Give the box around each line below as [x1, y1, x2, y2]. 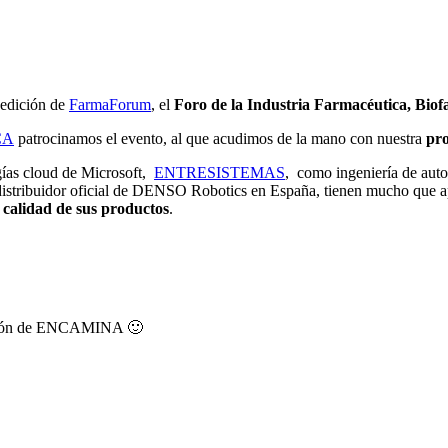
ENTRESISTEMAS [154, 163, 285, 181]
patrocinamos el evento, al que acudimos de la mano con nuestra [14, 129, 426, 147]
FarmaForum [69, 95, 151, 113]
